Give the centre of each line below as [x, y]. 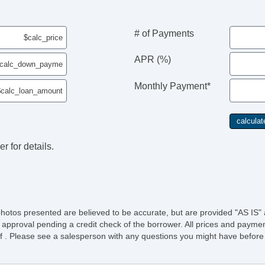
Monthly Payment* [172, 86]
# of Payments [164, 33]
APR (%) [152, 60]
